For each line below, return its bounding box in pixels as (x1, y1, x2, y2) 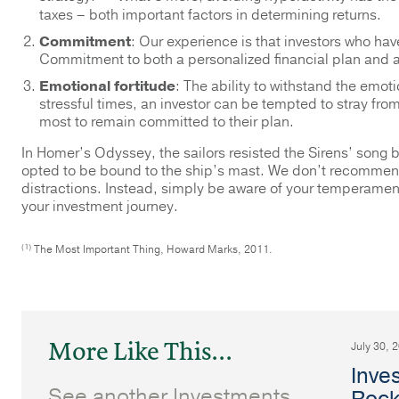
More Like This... (48, 338, 232, 365)
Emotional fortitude (39, 77, 175, 96)
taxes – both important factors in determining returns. (39, 5, 381, 25)
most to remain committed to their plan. (39, 112, 294, 132)
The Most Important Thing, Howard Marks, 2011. (31, 242, 273, 256)
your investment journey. (21, 197, 178, 216)
